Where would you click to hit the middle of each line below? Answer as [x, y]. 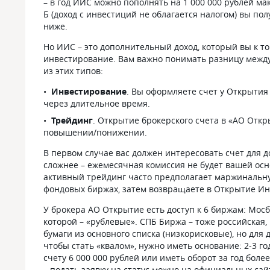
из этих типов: [73, 71]
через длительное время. [97, 103]
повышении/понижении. [95, 132]
